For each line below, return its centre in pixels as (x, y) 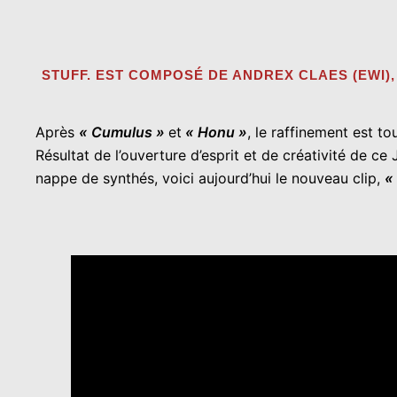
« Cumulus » (124, 132)
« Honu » (214, 132)
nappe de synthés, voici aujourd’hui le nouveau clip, (210, 178)
